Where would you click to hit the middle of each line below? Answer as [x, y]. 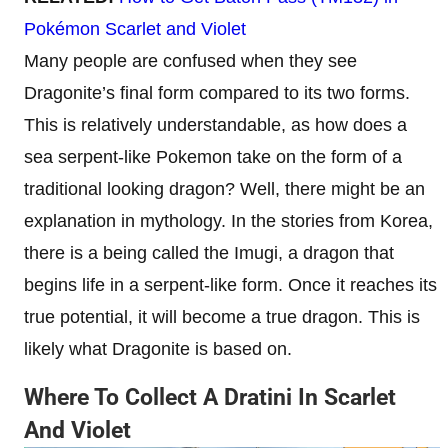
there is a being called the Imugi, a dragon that [209, 252]
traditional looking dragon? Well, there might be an [224, 188]
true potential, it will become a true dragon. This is [222, 316]
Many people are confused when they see [190, 60]
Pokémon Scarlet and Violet [135, 28]
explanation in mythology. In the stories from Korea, [228, 220]
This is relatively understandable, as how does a [215, 124]
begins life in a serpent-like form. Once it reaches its [230, 284]
